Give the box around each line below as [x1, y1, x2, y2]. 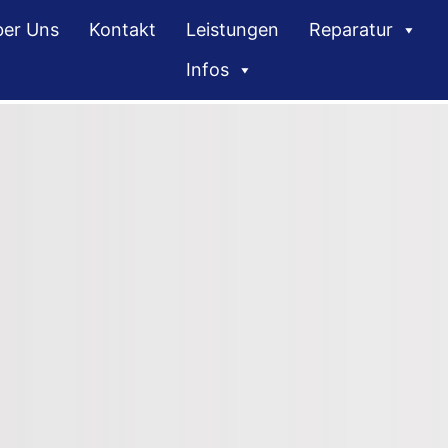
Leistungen [186, 19, 279, 40]
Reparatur [309, 19, 393, 40]
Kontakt [89, 19, 156, 40]
